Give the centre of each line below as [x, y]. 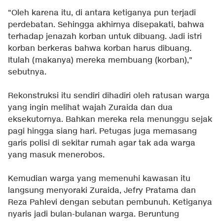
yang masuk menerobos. [56, 155]
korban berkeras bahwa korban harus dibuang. [100, 49]
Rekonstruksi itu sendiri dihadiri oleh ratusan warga [109, 96]
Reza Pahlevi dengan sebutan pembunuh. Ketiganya [110, 203]
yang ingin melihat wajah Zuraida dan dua [90, 108]
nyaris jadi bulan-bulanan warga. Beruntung [93, 215]
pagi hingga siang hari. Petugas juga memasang [102, 132]
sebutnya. [27, 73]
